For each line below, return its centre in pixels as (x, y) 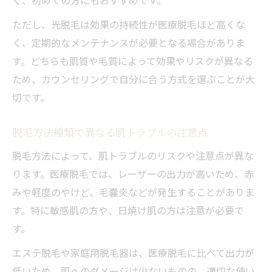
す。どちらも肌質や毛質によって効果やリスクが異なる (133, 60)
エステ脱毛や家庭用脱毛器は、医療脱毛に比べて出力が (133, 252)
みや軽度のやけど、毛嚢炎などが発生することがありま (133, 192)
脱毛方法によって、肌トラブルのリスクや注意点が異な (133, 155)
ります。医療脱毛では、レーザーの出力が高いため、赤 (133, 173)
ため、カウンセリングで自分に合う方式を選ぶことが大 (134, 79)
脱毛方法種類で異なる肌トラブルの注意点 (110, 132)
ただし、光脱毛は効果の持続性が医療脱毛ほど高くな (129, 24)
